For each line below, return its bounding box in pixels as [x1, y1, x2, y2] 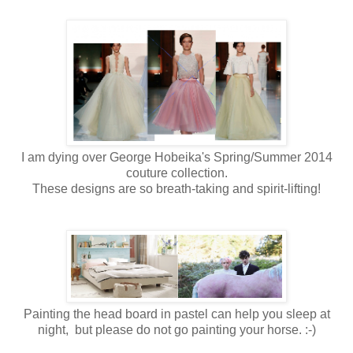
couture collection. [125, 165, 228, 180]
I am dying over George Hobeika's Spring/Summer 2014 [20, 150, 333, 164]
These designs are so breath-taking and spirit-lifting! [32, 181, 321, 195]
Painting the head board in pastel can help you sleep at [23, 307, 330, 321]
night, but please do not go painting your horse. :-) [37, 322, 316, 336]
